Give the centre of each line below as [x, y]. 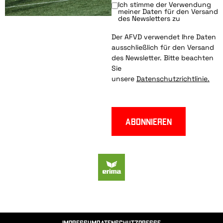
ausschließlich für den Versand [163, 48]
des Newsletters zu [149, 19]
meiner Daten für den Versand [168, 12]
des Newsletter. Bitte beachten [163, 58]
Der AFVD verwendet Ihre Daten [164, 37]
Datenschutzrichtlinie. [173, 79]
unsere [124, 79]
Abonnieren [149, 122]
